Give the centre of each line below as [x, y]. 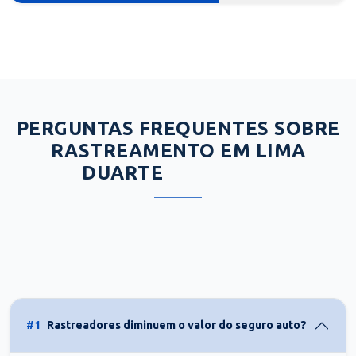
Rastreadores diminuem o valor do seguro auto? [177, 325]
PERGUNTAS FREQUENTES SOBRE [178, 128]
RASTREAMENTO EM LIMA [178, 150]
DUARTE [122, 172]
